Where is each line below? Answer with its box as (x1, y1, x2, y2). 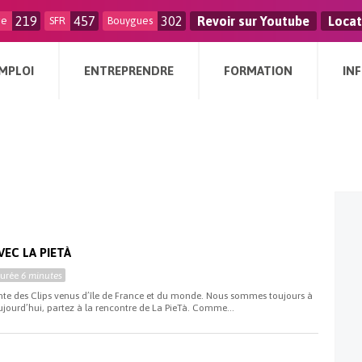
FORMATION (224, 64, 293, 78)
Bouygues (107, 15, 153, 27)
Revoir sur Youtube (197, 14, 309, 28)
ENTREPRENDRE (84, 64, 174, 78)
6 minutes (21, 270, 63, 281)
